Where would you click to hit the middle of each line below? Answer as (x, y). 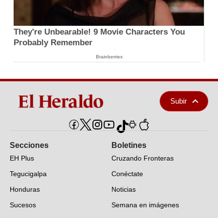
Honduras (25, 189)
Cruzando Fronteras (143, 158)
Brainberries (109, 56)
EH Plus (22, 158)
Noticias (124, 189)
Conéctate (127, 173)
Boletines (129, 145)
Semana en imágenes (145, 205)
